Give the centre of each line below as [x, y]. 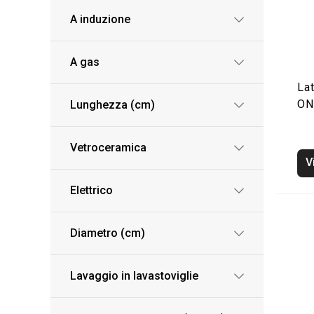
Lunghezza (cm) [112, 105]
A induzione [100, 19]
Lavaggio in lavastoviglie [134, 276]
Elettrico [91, 190]
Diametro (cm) [108, 233]
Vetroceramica [108, 148]
